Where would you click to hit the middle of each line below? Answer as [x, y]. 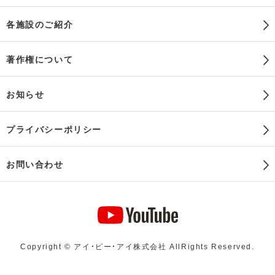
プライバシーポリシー [54, 129]
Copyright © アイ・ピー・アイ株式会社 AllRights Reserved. [137, 246]
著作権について [40, 59]
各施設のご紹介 [40, 24]
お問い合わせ [35, 164]
